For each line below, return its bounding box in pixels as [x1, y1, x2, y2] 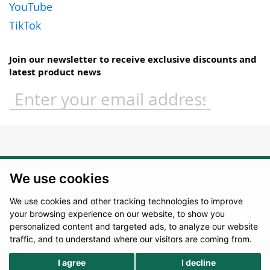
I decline [181, 257, 216, 268]
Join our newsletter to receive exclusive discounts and [9, 52, 257, 66]
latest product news [9, 65, 101, 78]
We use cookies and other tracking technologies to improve [10, 196, 243, 206]
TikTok [9, 17, 41, 33]
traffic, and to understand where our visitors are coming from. [10, 234, 252, 244]
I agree [57, 257, 86, 268]
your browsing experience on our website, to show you [10, 209, 225, 219]
